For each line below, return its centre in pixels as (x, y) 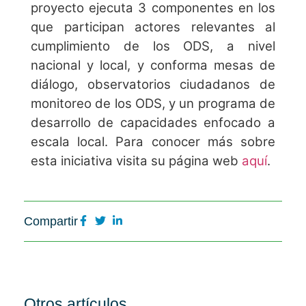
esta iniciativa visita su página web (136, 161)
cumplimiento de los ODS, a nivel (153, 46)
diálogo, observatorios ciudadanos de (153, 84)
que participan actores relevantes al (153, 27)
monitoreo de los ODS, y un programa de (153, 103)
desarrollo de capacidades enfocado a (153, 123)
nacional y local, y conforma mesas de (153, 65)
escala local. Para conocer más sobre (153, 142)
